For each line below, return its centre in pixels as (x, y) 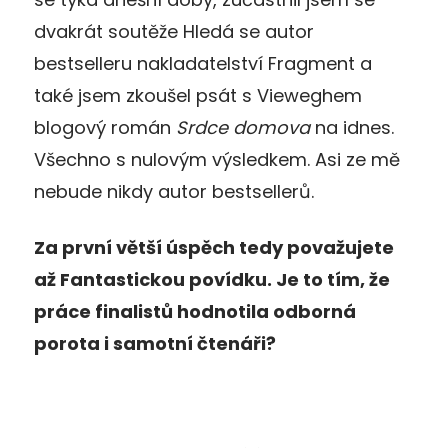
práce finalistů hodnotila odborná (195, 311)
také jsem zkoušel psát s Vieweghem (198, 95)
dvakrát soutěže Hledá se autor (174, 31)
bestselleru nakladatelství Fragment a (203, 63)
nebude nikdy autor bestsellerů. (174, 191)
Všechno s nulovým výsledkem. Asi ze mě (217, 159)
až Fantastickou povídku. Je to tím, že (212, 279)
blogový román (105, 127)
